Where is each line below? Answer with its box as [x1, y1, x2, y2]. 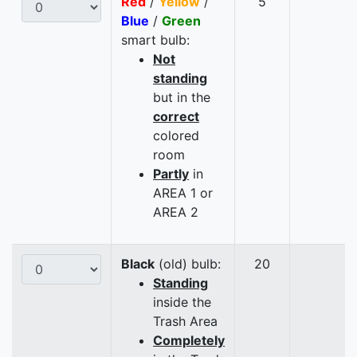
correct [153, 108, 199, 125]
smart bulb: [121, 32, 190, 49]
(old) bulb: [155, 256, 221, 273]
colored [153, 127, 199, 144]
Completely [153, 332, 225, 349]
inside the [153, 294, 211, 311]
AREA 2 [153, 204, 198, 221]
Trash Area [153, 313, 218, 330]
